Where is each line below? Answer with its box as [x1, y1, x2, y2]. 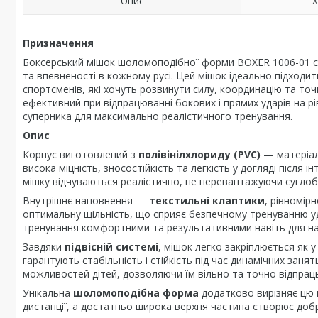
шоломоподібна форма [73, 286, 199, 300]
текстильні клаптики [149, 194, 265, 207]
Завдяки [23, 240, 65, 253]
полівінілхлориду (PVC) [138, 148, 261, 161]
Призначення [23, 36, 94, 50]
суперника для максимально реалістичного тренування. [23, 109, 292, 123]
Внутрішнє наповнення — [23, 194, 149, 207]
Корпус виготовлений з [23, 148, 138, 161]
